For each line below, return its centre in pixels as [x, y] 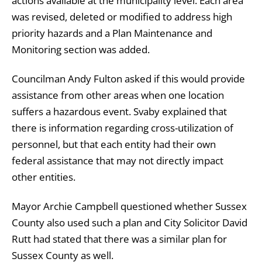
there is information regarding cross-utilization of [123, 127]
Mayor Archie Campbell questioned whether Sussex [129, 206]
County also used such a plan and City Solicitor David [130, 222]
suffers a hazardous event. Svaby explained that [119, 111]
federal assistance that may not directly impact [118, 160]
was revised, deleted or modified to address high [122, 16]
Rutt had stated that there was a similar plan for [119, 239]
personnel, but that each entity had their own [114, 144]
